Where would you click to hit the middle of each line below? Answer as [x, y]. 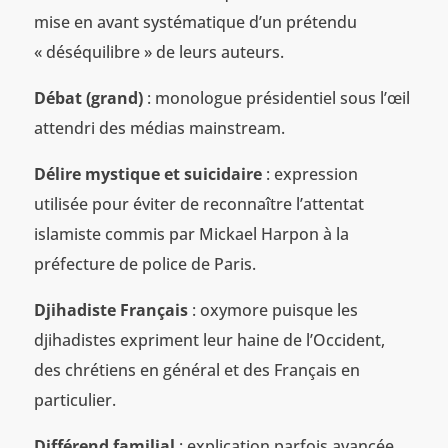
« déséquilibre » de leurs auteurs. [158, 51]
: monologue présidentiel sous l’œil [276, 97]
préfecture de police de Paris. [144, 263]
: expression [309, 173]
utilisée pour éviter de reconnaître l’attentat [198, 203]
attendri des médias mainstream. [159, 127]
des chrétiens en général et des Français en [196, 369]
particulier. [74, 399]
